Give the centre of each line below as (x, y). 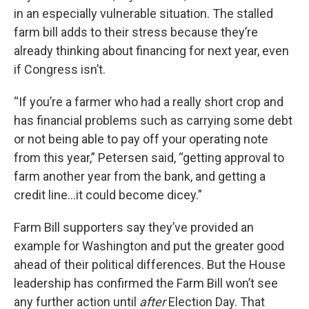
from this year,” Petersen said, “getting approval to (149, 157)
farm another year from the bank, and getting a (140, 176)
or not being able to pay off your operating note (141, 139)
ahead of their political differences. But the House (150, 264)
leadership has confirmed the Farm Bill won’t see (146, 283)
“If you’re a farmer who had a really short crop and (149, 101)
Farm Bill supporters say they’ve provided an (134, 227)
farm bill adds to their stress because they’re (136, 32)
